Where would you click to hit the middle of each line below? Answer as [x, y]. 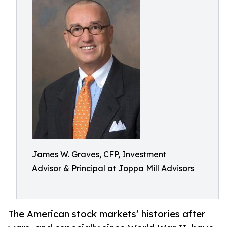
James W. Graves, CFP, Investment [99, 154]
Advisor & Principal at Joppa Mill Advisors [113, 168]
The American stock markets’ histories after [107, 214]
